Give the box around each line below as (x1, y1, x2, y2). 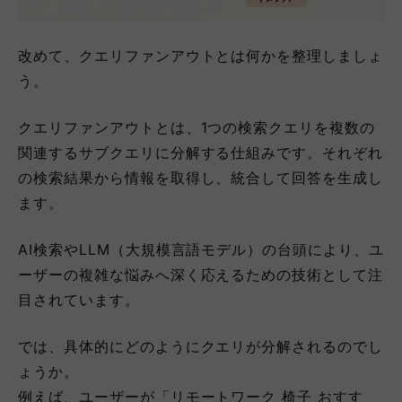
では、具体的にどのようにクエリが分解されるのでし (18, 336, 384, 355)
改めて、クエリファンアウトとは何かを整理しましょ (18, 46, 384, 65)
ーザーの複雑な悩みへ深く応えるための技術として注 (18, 265, 384, 284)
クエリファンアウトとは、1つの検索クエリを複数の (18, 118, 376, 136)
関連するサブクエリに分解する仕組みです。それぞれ (18, 143, 384, 162)
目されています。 (18, 290, 140, 309)
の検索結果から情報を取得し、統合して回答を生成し (18, 168, 384, 187)
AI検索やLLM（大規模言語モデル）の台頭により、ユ (18, 240, 384, 258)
